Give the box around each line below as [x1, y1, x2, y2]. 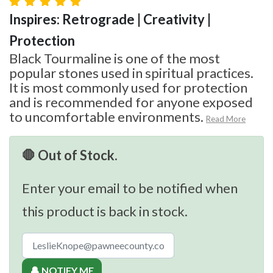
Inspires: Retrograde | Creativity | [9, 10, 211, 27]
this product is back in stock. [22, 202, 188, 219]
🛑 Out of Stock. [22, 146, 118, 163]
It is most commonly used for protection [9, 79, 247, 96]
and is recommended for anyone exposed [9, 93, 253, 110]
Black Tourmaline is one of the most [9, 49, 220, 66]
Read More [206, 113, 246, 124]
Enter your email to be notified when [22, 179, 238, 196]
